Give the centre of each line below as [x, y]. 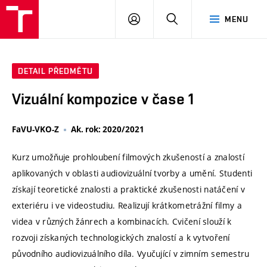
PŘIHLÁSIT [161, 18]
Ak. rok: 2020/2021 [108, 130]
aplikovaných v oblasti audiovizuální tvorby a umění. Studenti [132, 173]
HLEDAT [193, 18]
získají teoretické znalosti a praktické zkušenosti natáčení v [129, 190]
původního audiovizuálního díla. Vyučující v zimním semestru [131, 254]
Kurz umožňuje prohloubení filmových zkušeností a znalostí [128, 157]
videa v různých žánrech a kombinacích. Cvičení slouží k [122, 222]
